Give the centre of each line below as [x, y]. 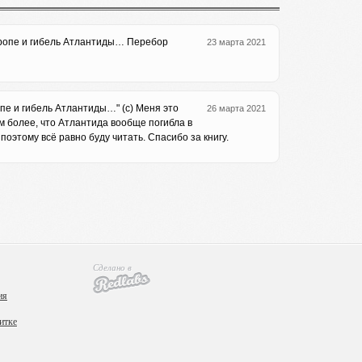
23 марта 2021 [236, 42]
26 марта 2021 [236, 108]
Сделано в [112, 267]
